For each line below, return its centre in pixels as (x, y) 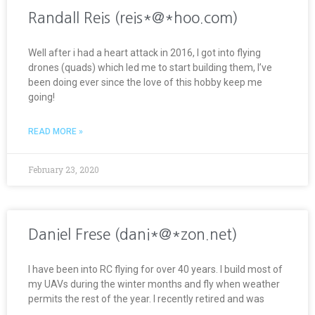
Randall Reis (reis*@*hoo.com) (133, 18)
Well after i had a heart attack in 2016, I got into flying (144, 52)
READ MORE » (56, 131)
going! (41, 97)
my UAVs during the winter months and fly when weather (154, 284)
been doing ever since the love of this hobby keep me (145, 82)
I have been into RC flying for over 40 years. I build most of (155, 269)
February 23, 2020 (64, 169)
